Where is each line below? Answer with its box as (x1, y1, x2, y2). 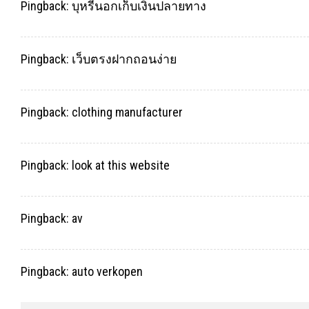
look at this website (72, 158, 170, 173)
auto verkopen (72, 263, 143, 279)
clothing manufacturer (72, 105, 183, 120)
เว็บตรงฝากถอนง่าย (72, 52, 177, 67)
